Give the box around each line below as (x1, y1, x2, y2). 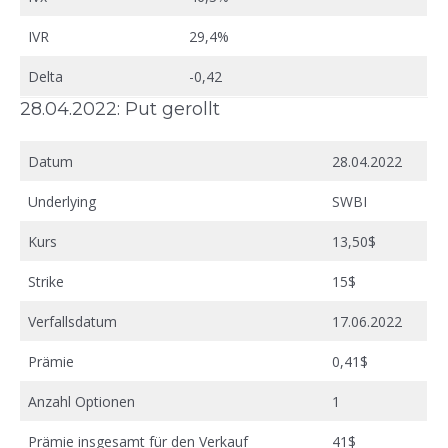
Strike (28, 271, 64, 291)
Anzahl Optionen (28, 391, 135, 411)
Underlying (28, 191, 96, 211)
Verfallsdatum (28, 311, 117, 331)
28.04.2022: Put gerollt (20, 97, 220, 120)
